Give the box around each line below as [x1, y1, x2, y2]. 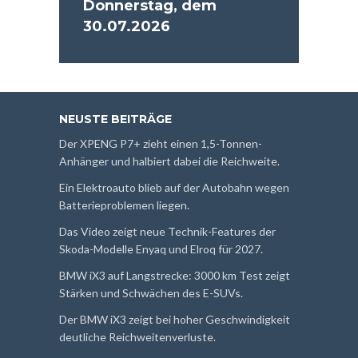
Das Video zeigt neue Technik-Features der [59, 225, 276, 239]
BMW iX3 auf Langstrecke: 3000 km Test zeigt [59, 268, 290, 283]
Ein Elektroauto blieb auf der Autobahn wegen [59, 181, 289, 195]
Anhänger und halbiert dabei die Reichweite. [59, 154, 280, 169]
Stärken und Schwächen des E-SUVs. [59, 286, 243, 300]
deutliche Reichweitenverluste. [59, 330, 216, 344]
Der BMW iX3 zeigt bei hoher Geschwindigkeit [59, 312, 290, 327]
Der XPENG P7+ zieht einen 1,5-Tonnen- [59, 137, 262, 151]
